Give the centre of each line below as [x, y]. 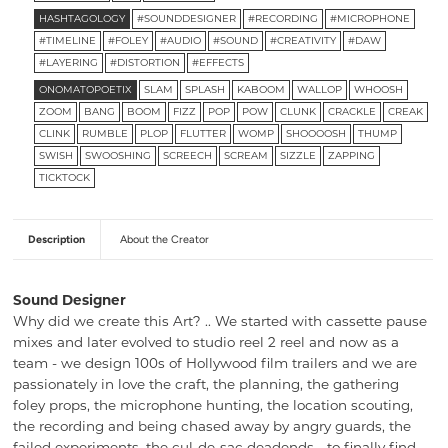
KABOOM [260, 90]
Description [56, 240]
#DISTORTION [144, 63]
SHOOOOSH [315, 134]
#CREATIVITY [302, 41]
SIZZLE [297, 156]
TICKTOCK [64, 178]
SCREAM [245, 156]
